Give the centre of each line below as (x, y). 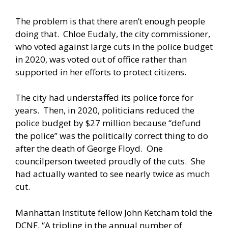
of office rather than (146, 59)
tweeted (90, 161)
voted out (86, 59)
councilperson (45, 161)
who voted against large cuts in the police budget (114, 46)
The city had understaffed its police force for (104, 98)
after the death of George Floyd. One (89, 149)
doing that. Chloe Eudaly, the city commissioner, (113, 34)
